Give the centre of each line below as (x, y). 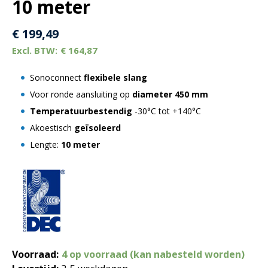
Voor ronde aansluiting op (81, 94)
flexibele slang (115, 77)
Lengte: (45, 144)
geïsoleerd (98, 128)
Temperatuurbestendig (81, 111)
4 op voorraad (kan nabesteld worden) (153, 255)
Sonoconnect (57, 77)
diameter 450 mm (170, 94)
